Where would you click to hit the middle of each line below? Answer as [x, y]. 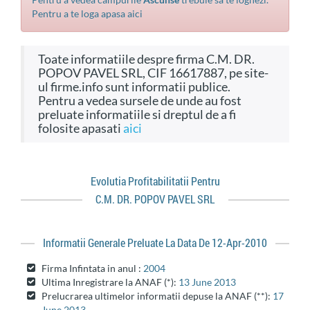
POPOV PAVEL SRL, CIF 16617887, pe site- [153, 73]
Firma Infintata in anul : [92, 268]
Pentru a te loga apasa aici [87, 13]
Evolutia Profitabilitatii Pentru [158, 181]
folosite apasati [81, 128]
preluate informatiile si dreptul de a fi [137, 115]
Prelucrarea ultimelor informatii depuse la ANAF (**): [157, 296]
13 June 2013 [207, 282]
